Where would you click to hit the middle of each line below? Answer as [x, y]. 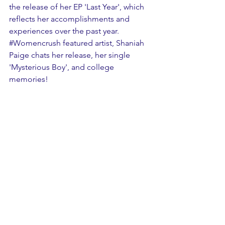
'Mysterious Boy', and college [63, 67]
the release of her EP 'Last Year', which [78, 7]
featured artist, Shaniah [103, 43]
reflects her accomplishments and [70, 19]
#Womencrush [35, 43]
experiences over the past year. [65, 31]
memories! [29, 79]
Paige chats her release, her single [71, 55]
